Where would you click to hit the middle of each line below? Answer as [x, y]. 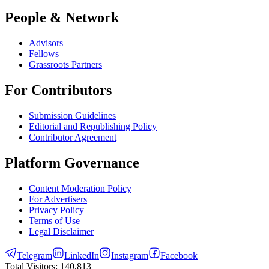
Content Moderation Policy [80, 188]
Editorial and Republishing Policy [93, 126]
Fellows [44, 54]
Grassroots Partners [65, 65]
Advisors [46, 43]
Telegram [35, 255]
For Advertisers [58, 199]
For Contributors [58, 90]
